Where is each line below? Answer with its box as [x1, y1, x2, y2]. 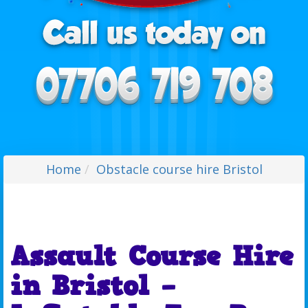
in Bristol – [10, 267, 176, 305]
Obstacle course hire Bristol [96, 160, 263, 177]
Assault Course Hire [10, 237, 294, 275]
